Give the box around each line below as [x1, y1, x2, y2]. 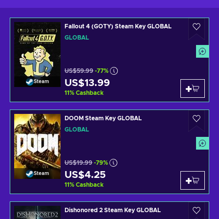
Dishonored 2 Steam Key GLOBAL [65, 207, 161, 213]
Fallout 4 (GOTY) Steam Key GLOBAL [65, 23, 172, 29]
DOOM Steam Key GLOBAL [65, 115, 142, 121]
